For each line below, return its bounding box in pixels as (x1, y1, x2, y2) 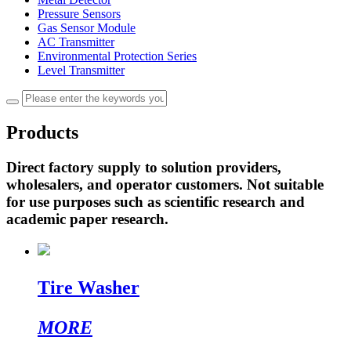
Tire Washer (38, 277, 139, 298)
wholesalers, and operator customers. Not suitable (6, 175, 324, 193)
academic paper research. (6, 210, 168, 227)
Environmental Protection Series (38, 49, 197, 63)
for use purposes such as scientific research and (6, 193, 305, 210)
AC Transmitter (38, 35, 114, 49)
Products (6, 121, 78, 143)
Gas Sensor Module (38, 21, 136, 34)
